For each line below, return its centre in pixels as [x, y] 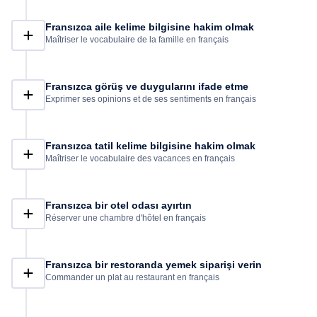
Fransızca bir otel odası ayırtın [119, 205]
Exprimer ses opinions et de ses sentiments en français [151, 99]
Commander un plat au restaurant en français [132, 277]
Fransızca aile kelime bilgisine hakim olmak [150, 27]
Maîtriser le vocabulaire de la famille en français [137, 40]
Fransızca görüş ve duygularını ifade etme [147, 86]
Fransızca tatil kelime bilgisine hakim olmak [150, 146]
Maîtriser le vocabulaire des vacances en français [140, 158]
